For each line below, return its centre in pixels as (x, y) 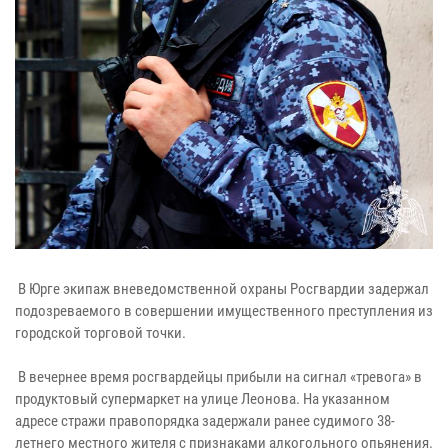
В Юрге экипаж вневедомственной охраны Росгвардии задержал (222, 288)
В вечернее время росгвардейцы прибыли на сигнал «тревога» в (218, 376)
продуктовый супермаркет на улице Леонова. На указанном (202, 398)
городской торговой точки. (100, 332)
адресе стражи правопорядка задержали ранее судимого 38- (205, 420)
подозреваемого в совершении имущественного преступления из (224, 310)
